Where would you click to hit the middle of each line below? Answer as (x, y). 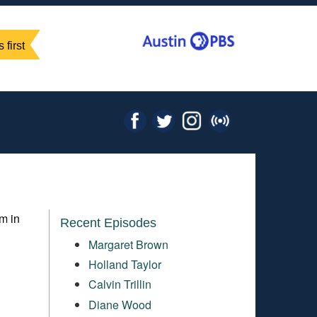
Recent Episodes (108, 223)
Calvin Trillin (120, 284)
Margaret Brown (128, 244)
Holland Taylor (125, 264)
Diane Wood (120, 304)
